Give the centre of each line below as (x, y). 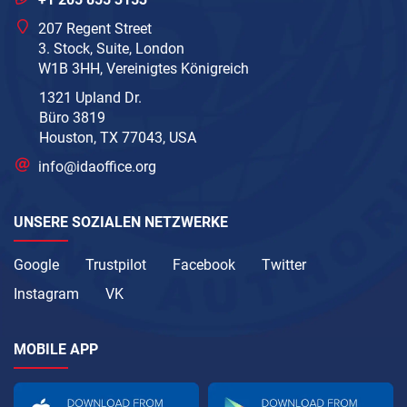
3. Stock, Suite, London (112, 48)
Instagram (46, 293)
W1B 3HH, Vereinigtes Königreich (144, 68)
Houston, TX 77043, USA (118, 137)
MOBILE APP (56, 349)
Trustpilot (116, 264)
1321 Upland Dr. (90, 97)
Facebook (204, 264)
